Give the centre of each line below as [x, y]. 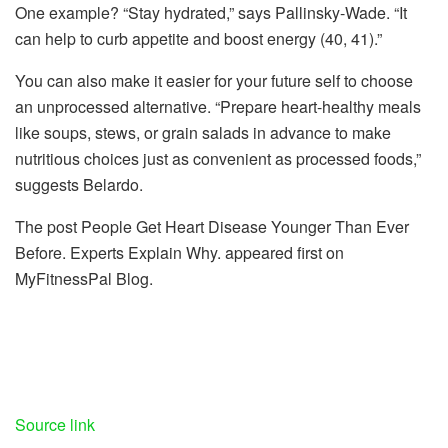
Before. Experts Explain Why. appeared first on [179, 252]
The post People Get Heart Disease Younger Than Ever [212, 226]
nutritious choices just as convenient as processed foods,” [218, 158]
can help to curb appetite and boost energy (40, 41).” [200, 38]
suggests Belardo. [81, 184]
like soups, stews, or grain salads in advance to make [203, 132]
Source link [55, 424]
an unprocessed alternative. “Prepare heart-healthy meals [218, 106]
